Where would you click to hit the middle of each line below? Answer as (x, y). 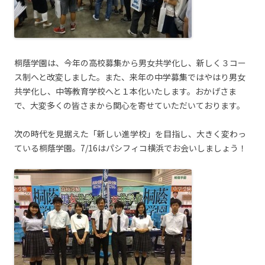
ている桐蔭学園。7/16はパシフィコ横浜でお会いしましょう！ (130, 148)
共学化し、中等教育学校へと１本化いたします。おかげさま (125, 91)
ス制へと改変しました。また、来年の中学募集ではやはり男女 (130, 77)
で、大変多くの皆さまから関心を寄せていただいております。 (130, 105)
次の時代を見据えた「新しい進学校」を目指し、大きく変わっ (130, 134)
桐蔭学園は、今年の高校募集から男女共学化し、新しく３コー (130, 63)
